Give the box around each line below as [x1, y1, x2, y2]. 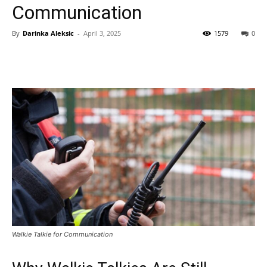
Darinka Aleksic [23, 29, 74, 38]
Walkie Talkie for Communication [12, 229, 113, 238]
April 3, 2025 [83, 29, 121, 38]
